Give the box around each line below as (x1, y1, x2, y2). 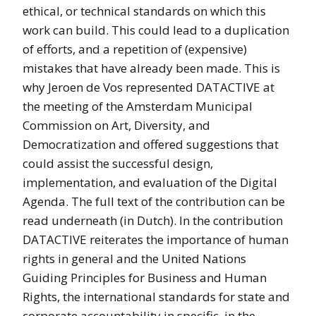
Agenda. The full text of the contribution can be (23, 193, 285, 209)
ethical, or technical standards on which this (23, 2, 266, 19)
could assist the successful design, (23, 154, 213, 171)
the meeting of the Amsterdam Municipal (23, 97, 253, 114)
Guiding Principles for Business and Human (23, 269, 267, 286)
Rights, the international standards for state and (23, 288, 290, 305)
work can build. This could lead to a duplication (23, 21, 289, 38)
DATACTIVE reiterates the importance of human (23, 231, 288, 248)
